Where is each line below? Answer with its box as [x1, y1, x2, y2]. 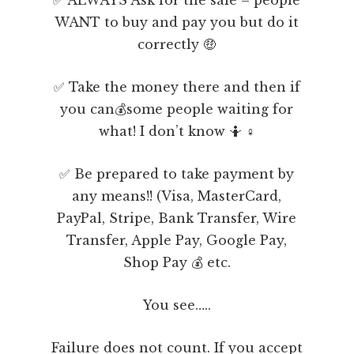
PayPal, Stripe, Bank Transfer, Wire [57, 209, 297, 226]
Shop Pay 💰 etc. [122, 254, 231, 270]
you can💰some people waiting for [60, 100, 294, 117]
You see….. [142, 296, 211, 313]
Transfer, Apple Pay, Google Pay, [66, 232, 288, 248]
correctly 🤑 [137, 36, 217, 52]
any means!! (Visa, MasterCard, [72, 187, 282, 204]
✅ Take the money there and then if [53, 78, 300, 95]
